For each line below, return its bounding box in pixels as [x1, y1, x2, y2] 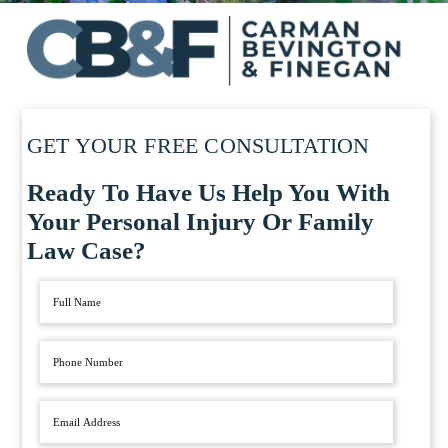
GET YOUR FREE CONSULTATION [26, 133, 370, 159]
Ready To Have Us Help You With [26, 179, 390, 207]
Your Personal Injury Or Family [26, 208, 374, 236]
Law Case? [26, 237, 146, 265]
